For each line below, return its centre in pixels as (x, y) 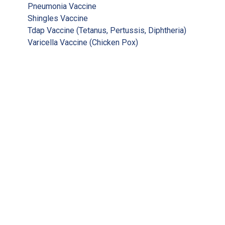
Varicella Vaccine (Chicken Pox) (83, 42)
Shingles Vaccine (58, 18)
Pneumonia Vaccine (62, 6)
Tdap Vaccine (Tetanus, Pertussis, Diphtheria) (107, 30)
